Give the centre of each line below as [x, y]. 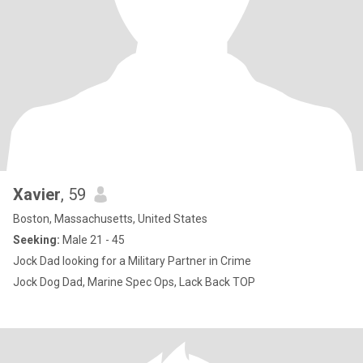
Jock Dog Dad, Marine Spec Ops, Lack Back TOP [134, 282]
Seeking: [36, 240]
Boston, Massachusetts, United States [110, 219]
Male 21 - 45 [92, 240]
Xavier [37, 194]
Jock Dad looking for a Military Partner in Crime [132, 261]
